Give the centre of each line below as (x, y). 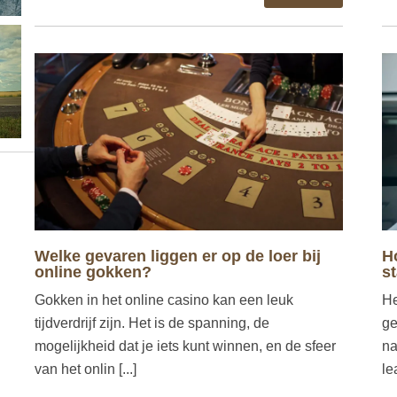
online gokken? (93, 272)
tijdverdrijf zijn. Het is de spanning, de (152, 323)
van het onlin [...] (86, 369)
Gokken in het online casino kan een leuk (164, 300)
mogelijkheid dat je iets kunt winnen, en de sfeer (185, 346)
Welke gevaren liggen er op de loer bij (178, 256)
